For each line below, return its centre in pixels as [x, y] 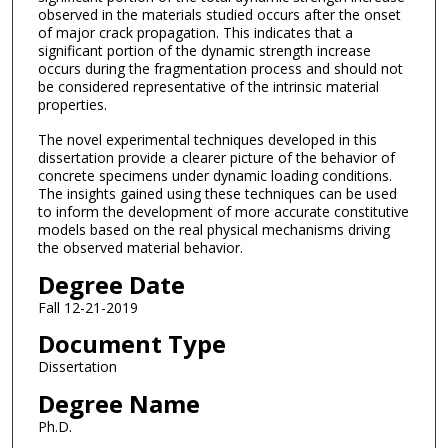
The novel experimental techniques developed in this [207, 139]
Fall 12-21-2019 [87, 307]
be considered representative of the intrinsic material [208, 87]
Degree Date [111, 284]
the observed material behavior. [140, 247]
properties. [72, 105]
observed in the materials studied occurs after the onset [219, 15]
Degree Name [118, 403]
